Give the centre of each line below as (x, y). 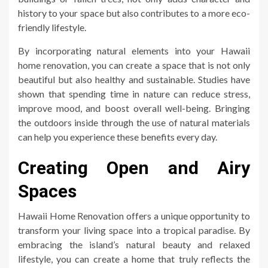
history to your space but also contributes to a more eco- (134, 13)
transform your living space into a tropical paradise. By (134, 230)
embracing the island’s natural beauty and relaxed (134, 244)
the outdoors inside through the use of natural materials (134, 122)
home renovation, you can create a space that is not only (134, 65)
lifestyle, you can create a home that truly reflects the (134, 258)
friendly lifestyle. (52, 27)
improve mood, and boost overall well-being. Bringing (134, 108)
